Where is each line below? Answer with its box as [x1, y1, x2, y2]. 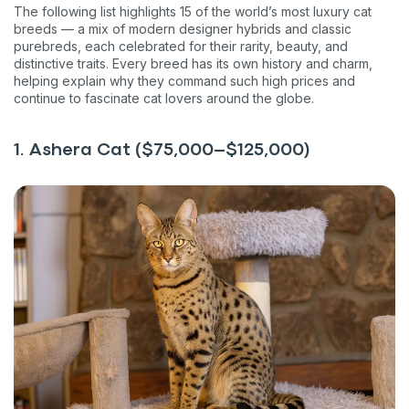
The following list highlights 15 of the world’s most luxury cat [14, 3, 372, 19]
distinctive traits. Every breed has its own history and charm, [14, 55, 372, 71]
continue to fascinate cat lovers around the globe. [14, 89, 314, 106]
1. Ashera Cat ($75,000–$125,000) [14, 142, 310, 158]
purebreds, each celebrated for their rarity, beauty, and [14, 37, 348, 54]
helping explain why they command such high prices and [14, 72, 355, 89]
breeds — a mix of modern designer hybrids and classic [14, 20, 351, 37]
